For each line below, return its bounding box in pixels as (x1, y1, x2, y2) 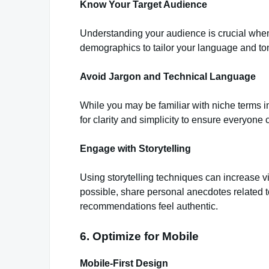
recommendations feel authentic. (80, 201, 218, 212)
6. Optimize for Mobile (80, 230, 199, 243)
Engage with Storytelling (80, 144, 191, 154)
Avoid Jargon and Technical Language (80, 71, 256, 82)
